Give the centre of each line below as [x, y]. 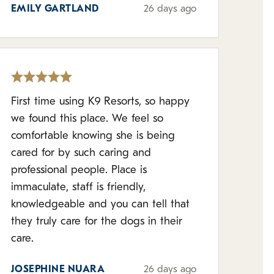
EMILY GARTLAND [55, 9]
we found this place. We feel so [87, 119]
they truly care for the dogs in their [96, 222]
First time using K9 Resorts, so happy [100, 102]
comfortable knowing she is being [93, 136]
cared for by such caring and [81, 153]
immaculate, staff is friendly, [78, 187]
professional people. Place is [79, 170]
